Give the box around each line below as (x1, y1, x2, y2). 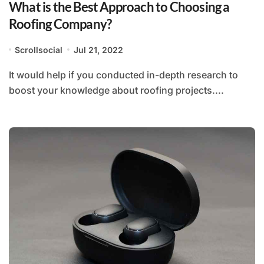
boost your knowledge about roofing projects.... (9, 84, 224, 96)
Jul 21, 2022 (73, 44, 123, 55)
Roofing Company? (9, 15, 112, 32)
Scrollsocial (15, 44, 63, 55)
